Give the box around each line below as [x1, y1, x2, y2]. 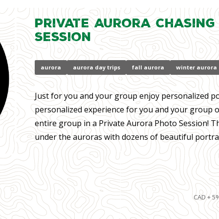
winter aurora [175, 64, 217, 71]
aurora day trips [72, 64, 120, 71]
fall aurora [131, 64, 164, 71]
